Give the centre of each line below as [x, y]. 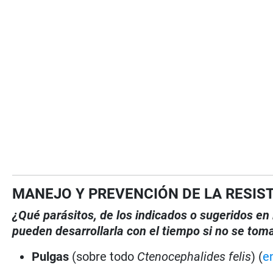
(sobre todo [103, 256]
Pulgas [52, 256]
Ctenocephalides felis [193, 256]
